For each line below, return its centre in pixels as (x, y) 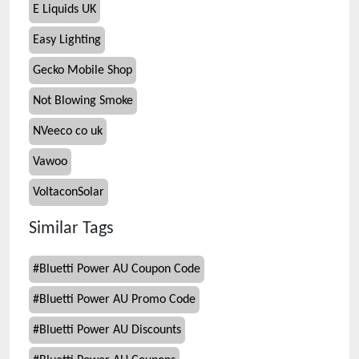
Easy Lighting (67, 40)
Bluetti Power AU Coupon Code (120, 269)
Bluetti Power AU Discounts (110, 330)
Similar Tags (71, 229)
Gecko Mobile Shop (83, 71)
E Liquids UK (65, 10)
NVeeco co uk (68, 131)
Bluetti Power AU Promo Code (117, 300)
